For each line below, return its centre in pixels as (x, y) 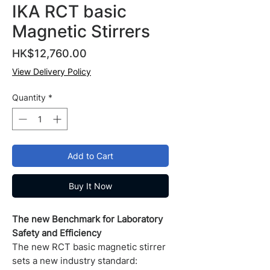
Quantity (29, 97)
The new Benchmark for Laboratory (87, 219)
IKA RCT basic (69, 11)
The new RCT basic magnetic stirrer (89, 247)
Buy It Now (90, 186)
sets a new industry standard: (75, 261)
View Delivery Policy (52, 71)
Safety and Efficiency (57, 233)
